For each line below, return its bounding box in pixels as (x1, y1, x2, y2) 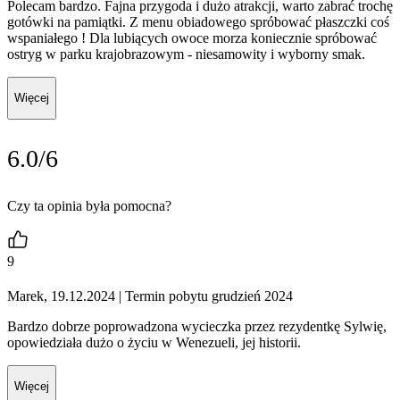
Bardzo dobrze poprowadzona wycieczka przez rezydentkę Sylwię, (7, 318, 387, 334)
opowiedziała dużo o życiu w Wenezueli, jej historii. (7, 334, 301, 350)
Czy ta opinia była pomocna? (7, 197, 171, 213)
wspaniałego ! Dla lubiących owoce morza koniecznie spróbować (7, 29, 377, 46)
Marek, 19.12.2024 (7, 287, 115, 304)
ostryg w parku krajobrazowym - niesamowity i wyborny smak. (7, 46, 365, 62)
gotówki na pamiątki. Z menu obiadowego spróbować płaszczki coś (7, 13, 389, 29)
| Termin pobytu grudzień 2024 (115, 287, 293, 304)
